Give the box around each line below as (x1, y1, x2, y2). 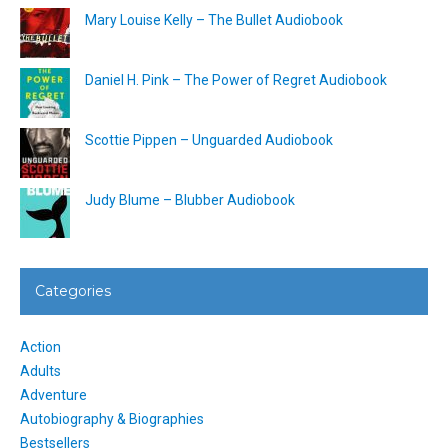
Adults (20, 362, 61, 379)
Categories (35, 281, 111, 300)
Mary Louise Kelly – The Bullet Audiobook (85, 11, 343, 28)
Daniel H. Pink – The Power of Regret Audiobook (85, 71, 387, 88)
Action (20, 338, 61, 355)
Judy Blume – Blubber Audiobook (85, 191, 295, 208)
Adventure (20, 386, 87, 403)
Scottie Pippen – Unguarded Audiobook (85, 131, 333, 148)
